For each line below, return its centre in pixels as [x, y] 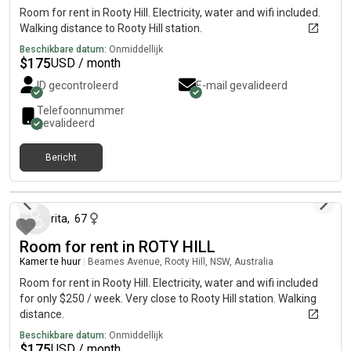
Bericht [61, 157]
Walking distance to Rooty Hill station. [111, 28]
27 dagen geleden [295, 182]
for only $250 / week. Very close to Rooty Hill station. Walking [168, 299]
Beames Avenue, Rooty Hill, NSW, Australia [181, 262]
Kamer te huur [50, 262]
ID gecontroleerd [78, 85]
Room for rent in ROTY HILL [118, 247]
